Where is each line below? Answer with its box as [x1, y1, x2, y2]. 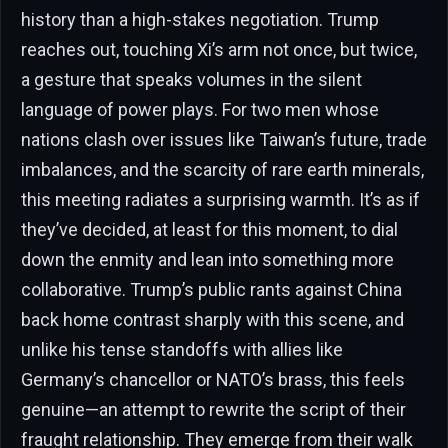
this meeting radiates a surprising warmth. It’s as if [21, 189, 420, 211]
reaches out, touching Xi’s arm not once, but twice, [21, 39, 417, 61]
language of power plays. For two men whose [21, 99, 379, 121]
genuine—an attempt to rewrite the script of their [21, 399, 406, 421]
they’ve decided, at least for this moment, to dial [21, 219, 398, 241]
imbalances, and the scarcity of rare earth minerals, [21, 159, 424, 181]
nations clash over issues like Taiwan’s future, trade [21, 129, 427, 151]
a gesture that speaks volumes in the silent [21, 69, 362, 91]
